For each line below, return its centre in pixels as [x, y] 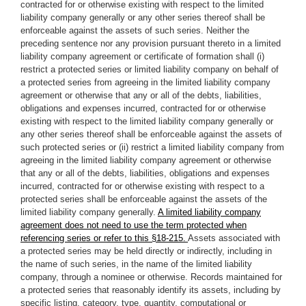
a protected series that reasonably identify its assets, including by [151, 290]
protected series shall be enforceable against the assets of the [144, 199]
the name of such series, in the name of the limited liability [136, 264]
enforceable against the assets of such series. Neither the [135, 30]
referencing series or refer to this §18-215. [104, 238]
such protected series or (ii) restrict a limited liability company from [152, 147]
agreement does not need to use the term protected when [134, 225]
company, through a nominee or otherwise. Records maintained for [151, 277]
